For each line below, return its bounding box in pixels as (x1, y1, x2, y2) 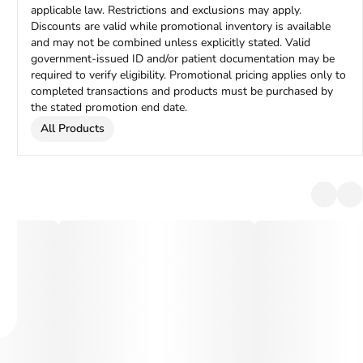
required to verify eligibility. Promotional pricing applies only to (31, 67, 347, 83)
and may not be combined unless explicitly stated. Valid (31, 35, 311, 50)
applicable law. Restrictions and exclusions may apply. (31, 2, 302, 18)
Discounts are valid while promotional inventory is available (31, 19, 331, 34)
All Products (41, 121, 105, 136)
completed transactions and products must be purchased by (31, 83, 334, 99)
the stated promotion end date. (31, 100, 188, 115)
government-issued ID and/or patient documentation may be (31, 51, 335, 66)
